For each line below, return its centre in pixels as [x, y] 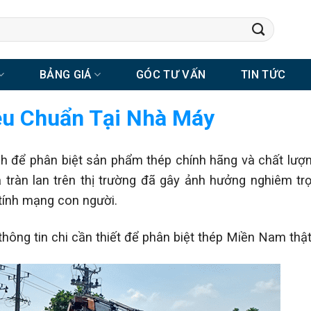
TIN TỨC [263, 75]
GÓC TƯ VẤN [171, 75]
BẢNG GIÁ [65, 75]
